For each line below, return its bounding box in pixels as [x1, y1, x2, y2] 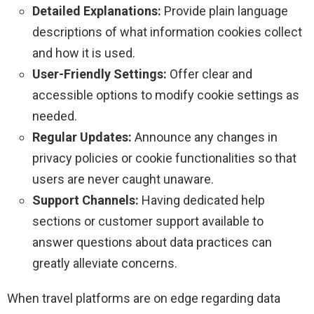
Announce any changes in [132, 130, 278, 145]
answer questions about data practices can [32, 235, 272, 250]
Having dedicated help [139, 193, 265, 208]
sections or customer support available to [32, 214, 264, 229]
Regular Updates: [32, 130, 132, 145]
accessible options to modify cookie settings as [32, 88, 299, 103]
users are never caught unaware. [32, 172, 214, 187]
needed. [32, 109, 77, 124]
